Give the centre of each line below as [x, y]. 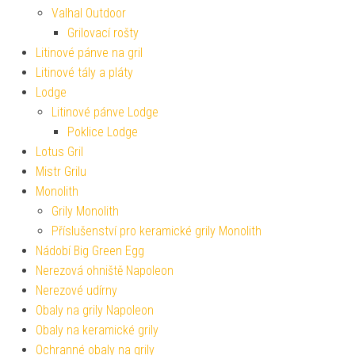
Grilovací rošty [103, 33]
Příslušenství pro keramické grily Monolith [157, 231]
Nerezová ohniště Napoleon [105, 271]
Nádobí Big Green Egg [90, 251]
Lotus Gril [59, 152]
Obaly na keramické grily [97, 330]
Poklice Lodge [103, 132]
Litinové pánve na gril [89, 53]
